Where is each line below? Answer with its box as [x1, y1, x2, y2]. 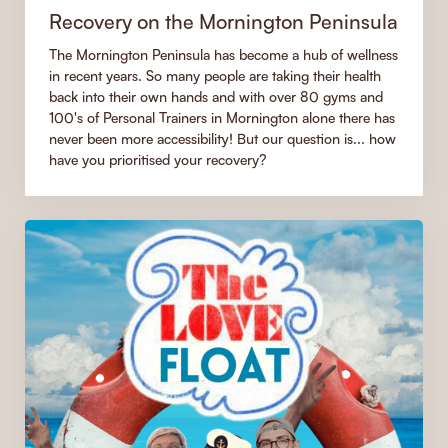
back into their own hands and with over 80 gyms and [49, 87, 383, 105]
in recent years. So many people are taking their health [49, 66, 381, 84]
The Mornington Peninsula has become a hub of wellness [49, 45, 398, 63]
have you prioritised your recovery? [49, 150, 266, 168]
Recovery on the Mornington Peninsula [49, 8, 398, 33]
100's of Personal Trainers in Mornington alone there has [49, 108, 395, 126]
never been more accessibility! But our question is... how [49, 129, 396, 147]
